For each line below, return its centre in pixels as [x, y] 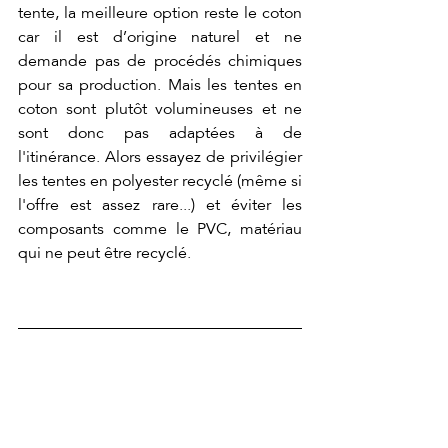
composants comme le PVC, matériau [160, 229]
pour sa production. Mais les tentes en [160, 85]
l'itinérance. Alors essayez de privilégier [160, 157]
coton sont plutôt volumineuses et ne [160, 109]
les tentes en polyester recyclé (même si [160, 181]
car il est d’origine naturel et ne [160, 37]
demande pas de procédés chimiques [160, 61]
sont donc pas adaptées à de [160, 133]
